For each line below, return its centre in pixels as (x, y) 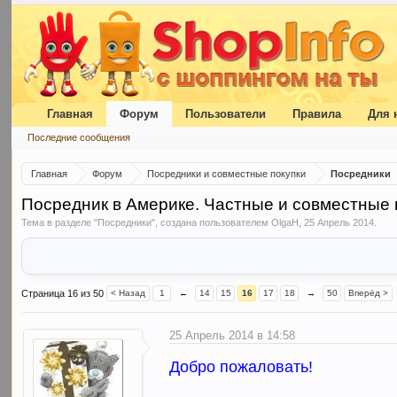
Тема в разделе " (60, 222)
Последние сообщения (79, 137)
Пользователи (226, 114)
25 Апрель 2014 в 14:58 (233, 335)
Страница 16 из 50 (63, 293)
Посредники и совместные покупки (227, 174)
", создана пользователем (212, 222)
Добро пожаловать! (241, 367)
